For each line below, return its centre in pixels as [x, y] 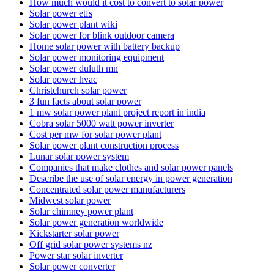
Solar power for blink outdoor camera [102, 35]
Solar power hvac [63, 79]
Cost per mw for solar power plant [95, 134]
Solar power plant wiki [73, 24]
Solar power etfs [61, 13]
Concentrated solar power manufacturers [107, 189]
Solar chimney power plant [81, 211]
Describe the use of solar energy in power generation [131, 178]
